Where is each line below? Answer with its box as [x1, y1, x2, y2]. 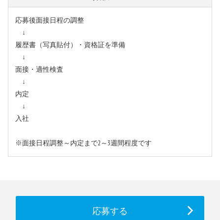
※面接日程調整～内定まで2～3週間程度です [15, 139, 152, 147]
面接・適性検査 [15, 66, 63, 74]
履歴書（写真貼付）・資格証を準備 [15, 41, 125, 49]
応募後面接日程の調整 [15, 17, 84, 25]
